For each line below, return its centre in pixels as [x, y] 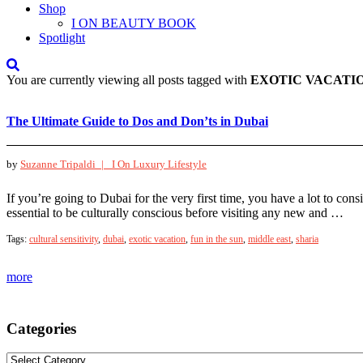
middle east [269, 239]
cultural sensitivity [64, 239]
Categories [41, 328]
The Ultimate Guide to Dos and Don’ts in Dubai [137, 121]
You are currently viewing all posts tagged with [128, 80]
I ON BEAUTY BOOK [134, 23]
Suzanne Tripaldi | [66, 164]
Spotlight [62, 38]
